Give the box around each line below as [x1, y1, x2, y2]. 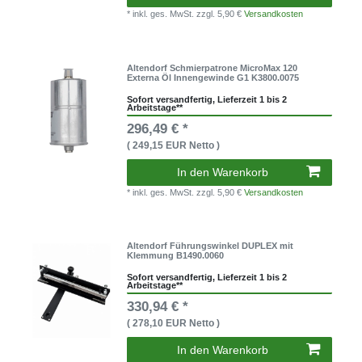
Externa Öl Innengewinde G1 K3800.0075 [127, 72, 300, 82]
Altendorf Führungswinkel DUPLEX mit [127, 241, 294, 251]
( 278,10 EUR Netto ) [127, 318, 221, 330]
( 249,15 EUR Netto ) [127, 139, 221, 151]
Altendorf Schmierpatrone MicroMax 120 [127, 62, 298, 73]
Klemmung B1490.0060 [127, 250, 225, 261]
